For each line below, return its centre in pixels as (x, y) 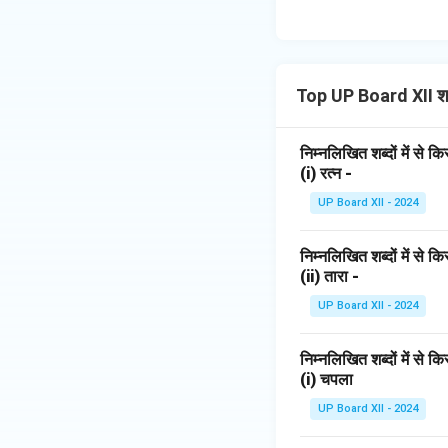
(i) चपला (326, 379)
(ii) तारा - (329, 276)
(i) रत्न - (326, 173)
